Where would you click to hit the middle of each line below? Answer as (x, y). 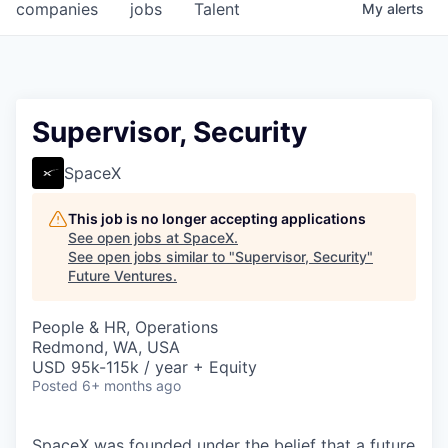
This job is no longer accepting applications (217, 219)
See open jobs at (125, 238)
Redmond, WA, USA (106, 347)
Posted (55, 386)
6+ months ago (131, 386)
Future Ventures (120, 276)
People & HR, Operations (125, 327)
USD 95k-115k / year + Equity (144, 367)
